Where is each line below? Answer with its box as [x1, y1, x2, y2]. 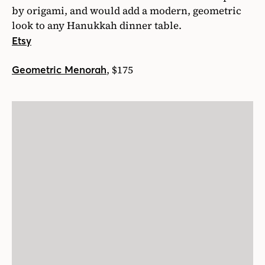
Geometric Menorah [12, 63, 106, 77]
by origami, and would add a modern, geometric [12, 4, 241, 18]
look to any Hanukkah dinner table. [12, 18, 182, 33]
